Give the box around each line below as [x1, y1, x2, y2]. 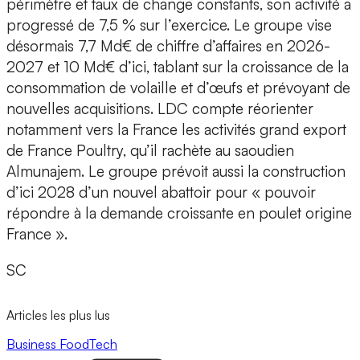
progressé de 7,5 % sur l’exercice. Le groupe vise [6, 15, 332, 35]
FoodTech [59, 335, 117, 352]
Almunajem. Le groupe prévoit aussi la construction [6, 162, 346, 182]
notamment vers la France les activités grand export [6, 120, 346, 140]
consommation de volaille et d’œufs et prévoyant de [6, 78, 350, 98]
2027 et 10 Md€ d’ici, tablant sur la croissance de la [6, 57, 349, 77]
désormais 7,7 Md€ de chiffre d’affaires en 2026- [6, 36, 330, 56]
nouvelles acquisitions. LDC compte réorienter [6, 99, 313, 119]
